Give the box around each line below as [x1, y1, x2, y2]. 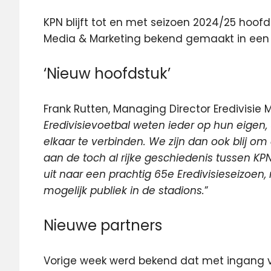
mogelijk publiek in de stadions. [44, 183, 204, 198]
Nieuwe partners [44, 215, 162, 235]
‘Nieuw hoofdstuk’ [44, 64, 171, 83]
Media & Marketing [44, 31, 144, 46]
